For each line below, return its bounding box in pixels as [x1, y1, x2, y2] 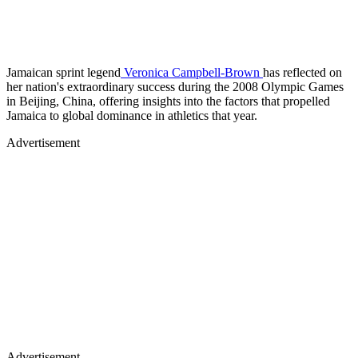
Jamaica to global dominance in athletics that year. [6, 108, 257, 122]
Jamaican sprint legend [6, 65, 121, 79]
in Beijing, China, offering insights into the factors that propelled [6, 93, 330, 108]
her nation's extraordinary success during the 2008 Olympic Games [6, 79, 344, 93]
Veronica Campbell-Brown [121, 65, 263, 79]
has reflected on [263, 65, 342, 79]
